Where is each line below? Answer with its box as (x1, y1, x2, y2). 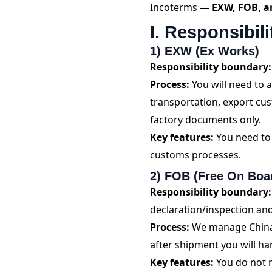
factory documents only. (150, 112, 262, 126)
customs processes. (150, 148, 242, 161)
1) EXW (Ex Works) (150, 44, 260, 58)
